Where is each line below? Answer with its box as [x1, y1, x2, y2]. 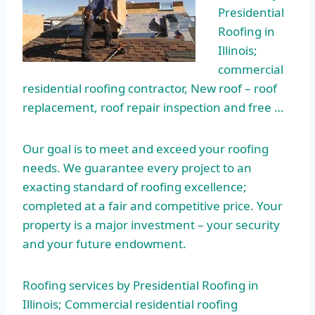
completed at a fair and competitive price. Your [22, 198, 283, 214]
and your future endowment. [22, 236, 186, 252]
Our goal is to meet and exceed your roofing [22, 141, 269, 157]
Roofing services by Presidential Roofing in [22, 277, 259, 294]
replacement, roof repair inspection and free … [22, 99, 283, 116]
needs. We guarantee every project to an [22, 160, 252, 176]
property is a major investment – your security [22, 217, 280, 233]
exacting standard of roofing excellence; [22, 179, 247, 195]
